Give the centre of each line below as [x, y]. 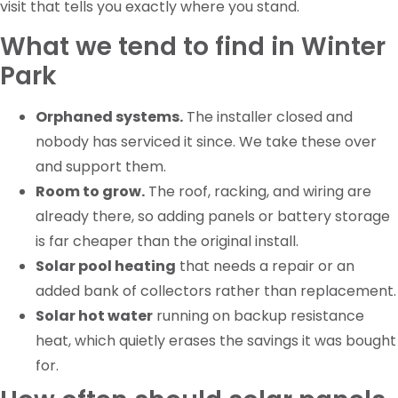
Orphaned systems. [109, 117]
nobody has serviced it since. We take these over [206, 142]
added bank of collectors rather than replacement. [216, 291]
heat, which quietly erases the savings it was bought [216, 341]
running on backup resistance [259, 316]
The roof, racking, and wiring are [258, 192]
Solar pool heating [106, 267]
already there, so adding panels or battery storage [213, 217]
